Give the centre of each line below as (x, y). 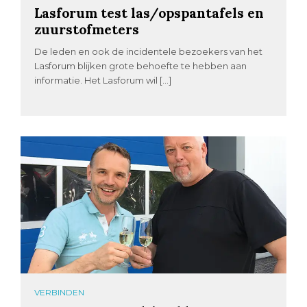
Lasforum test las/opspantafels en (149, 13)
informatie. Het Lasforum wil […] (103, 81)
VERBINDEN (60, 293)
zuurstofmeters (87, 29)
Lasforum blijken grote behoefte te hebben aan (141, 66)
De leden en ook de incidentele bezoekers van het (149, 52)
